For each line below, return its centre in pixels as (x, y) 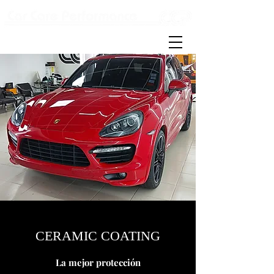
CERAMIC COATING (98, 237)
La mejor (76, 262)
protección (118, 262)
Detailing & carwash (95, 42)
